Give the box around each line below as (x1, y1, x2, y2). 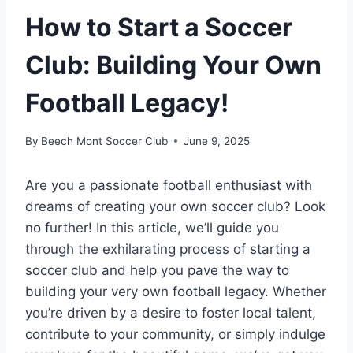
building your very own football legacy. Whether (25, 283, 326, 299)
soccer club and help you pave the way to (25, 262, 289, 278)
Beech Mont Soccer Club (41, 134, 169, 147)
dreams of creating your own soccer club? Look (25, 198, 325, 214)
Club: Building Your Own (25, 49, 321, 80)
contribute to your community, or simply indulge (25, 325, 325, 342)
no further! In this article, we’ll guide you (25, 219, 279, 236)
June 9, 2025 (184, 134, 251, 147)
